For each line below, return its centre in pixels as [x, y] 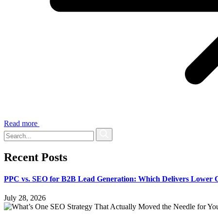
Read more [21, 124]
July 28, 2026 [25, 198]
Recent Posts [36, 157]
